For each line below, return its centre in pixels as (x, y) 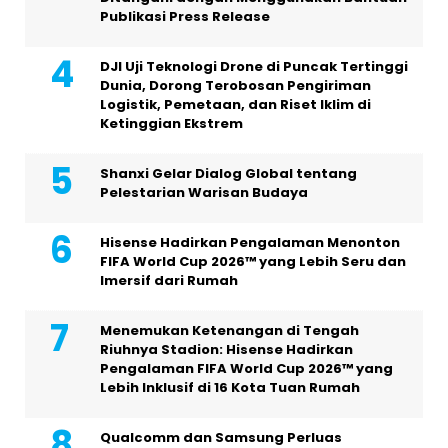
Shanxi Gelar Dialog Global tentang (228, 174)
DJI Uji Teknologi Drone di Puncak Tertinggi (254, 67)
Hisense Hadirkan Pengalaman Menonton (250, 243)
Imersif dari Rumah (169, 281)
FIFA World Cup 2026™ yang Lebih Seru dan (253, 262)
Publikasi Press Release (185, 17)
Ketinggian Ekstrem (171, 124)
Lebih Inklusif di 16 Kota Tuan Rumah (230, 388)
